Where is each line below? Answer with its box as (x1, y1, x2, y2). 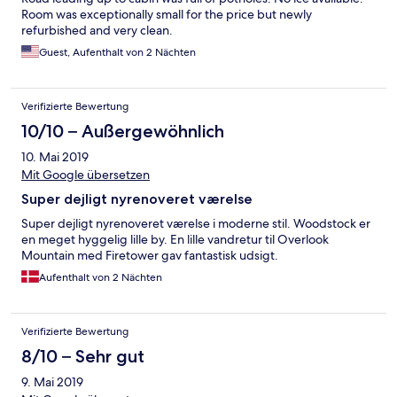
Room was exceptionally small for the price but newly (21, 6, 312, 23)
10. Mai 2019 (21, 149, 89, 166)
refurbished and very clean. (21, 22, 173, 39)
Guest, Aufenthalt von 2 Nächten (39, 45, 196, 60)
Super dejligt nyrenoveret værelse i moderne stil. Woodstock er (21, 215, 370, 232)
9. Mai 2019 (21, 374, 83, 391)
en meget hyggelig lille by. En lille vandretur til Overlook (21, 231, 329, 248)
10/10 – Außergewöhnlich (21, 121, 224, 143)
